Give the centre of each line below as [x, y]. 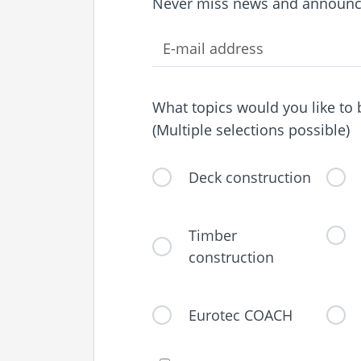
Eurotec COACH [240, 315]
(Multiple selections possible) [251, 130]
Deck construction [249, 177]
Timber [212, 235]
